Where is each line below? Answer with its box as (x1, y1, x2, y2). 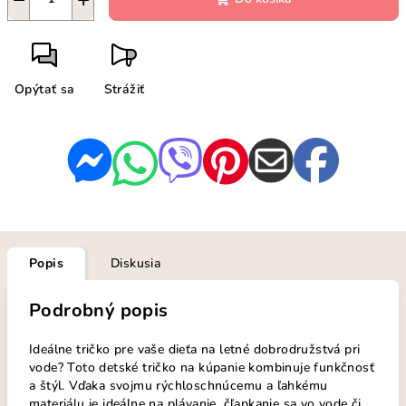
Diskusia (111, 255, 161, 273)
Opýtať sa (14, 81, 75, 98)
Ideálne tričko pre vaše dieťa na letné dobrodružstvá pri (29, 341, 361, 359)
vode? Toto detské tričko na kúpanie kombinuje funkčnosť (29, 359, 374, 377)
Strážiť (103, 81, 145, 98)
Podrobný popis (29, 298, 169, 324)
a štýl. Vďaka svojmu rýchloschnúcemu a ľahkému (29, 377, 328, 395)
